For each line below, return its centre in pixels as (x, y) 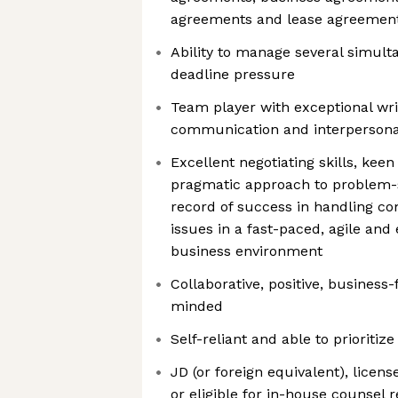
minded (197, 306)
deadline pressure (233, 74)
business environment (247, 251)
